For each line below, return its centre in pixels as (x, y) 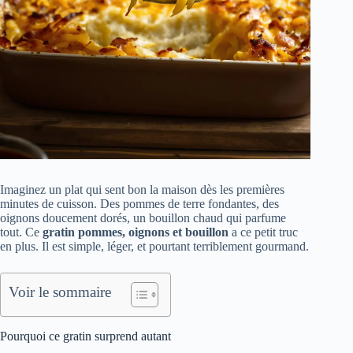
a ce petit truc (263, 232)
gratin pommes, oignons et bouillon (136, 232)
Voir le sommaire (60, 292)
